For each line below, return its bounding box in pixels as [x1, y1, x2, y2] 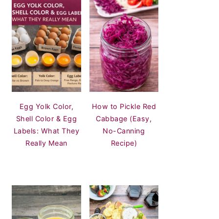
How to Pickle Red [91, 102, 156, 110]
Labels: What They [13, 126, 79, 135]
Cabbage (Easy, [96, 114, 152, 123]
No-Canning [103, 126, 145, 135]
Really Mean [25, 138, 67, 147]
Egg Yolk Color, [19, 102, 73, 110]
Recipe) [110, 138, 137, 147]
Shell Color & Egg [16, 114, 77, 123]
